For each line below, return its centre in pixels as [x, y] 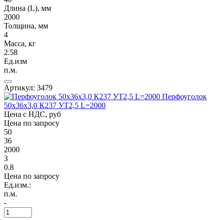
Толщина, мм [26, 26]
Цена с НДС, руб [32, 114]
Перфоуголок [184, 97]
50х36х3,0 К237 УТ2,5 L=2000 [55, 106]
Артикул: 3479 [28, 88]
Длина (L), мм [27, 8]
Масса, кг [20, 44]
